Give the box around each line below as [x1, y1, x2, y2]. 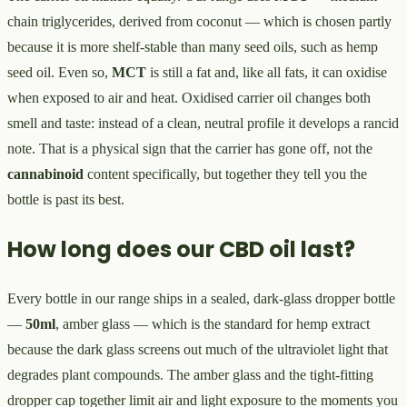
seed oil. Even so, [7, 64, 112, 80]
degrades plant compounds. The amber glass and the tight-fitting [7, 367, 373, 383]
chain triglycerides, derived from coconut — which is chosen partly [7, 13, 392, 29]
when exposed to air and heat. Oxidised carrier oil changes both [7, 89, 371, 105]
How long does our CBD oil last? [7, 233, 355, 264]
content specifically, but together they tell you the [84, 165, 367, 182]
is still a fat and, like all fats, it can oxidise [146, 64, 387, 80]
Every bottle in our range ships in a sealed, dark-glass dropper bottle [7, 291, 395, 307]
